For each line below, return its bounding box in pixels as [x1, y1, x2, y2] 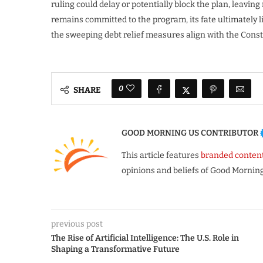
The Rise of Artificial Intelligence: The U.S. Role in [51, 233, 239, 244]
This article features [122, 150, 201, 161]
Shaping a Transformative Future [51, 244, 180, 255]
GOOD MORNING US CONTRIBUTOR [122, 128, 258, 139]
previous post [51, 219, 103, 230]
